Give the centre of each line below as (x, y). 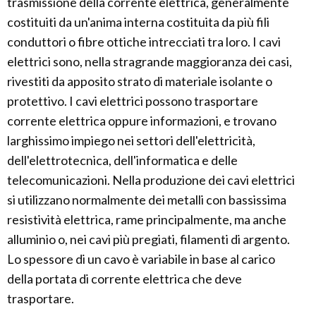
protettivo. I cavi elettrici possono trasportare (133, 101)
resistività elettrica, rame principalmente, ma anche (147, 219)
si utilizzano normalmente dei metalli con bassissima (147, 200)
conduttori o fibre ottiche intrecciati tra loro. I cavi (144, 42)
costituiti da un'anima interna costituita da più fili (138, 22)
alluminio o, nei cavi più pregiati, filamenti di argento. (148, 239)
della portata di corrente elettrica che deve (124, 279)
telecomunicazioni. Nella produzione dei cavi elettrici (151, 180)
